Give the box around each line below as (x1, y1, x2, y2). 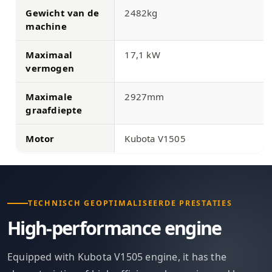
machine (25, 19, 67, 32)
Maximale (25, 90, 73, 103)
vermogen (25, 61, 75, 74)
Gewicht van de (25, 6, 100, 19)
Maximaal (25, 48, 73, 61)
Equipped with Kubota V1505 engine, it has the (7, 250, 227, 263)
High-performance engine (7, 215, 222, 240)
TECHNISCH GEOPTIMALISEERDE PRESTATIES (28, 197, 233, 208)
